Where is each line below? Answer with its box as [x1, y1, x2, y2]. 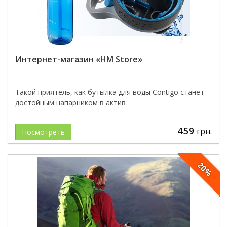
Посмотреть [22, 127, 65, 137]
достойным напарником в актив [15, 98, 126, 107]
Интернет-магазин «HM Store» [15, 54, 142, 65]
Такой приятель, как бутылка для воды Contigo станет [15, 87, 204, 97]
